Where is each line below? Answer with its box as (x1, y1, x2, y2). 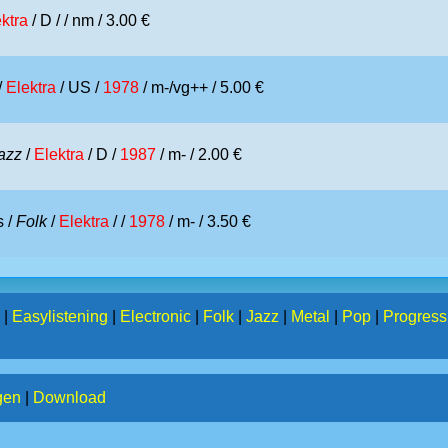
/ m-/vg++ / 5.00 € (139, 79, 264, 96)
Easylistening (12, 308, 108, 325)
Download (33, 389, 106, 406)
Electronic (120, 308, 191, 325)
